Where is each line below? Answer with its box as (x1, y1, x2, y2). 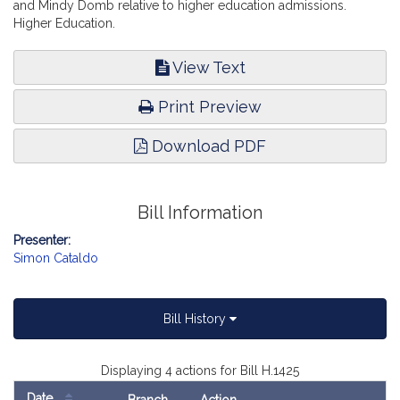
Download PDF (147, 137, 266, 155)
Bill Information (137, 203, 262, 223)
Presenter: (13, 233, 71, 247)
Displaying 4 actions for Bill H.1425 (101, 363, 299, 378)
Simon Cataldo (13, 251, 98, 265)
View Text (168, 58, 246, 77)
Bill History (163, 312, 229, 326)
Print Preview (154, 97, 262, 116)
